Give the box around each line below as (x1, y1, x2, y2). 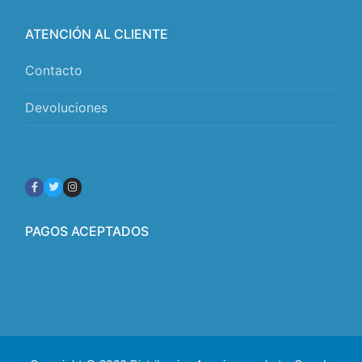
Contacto (25, 62, 82, 79)
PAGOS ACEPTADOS (25, 222, 149, 239)
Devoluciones (25, 99, 107, 116)
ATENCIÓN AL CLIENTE (25, 26, 168, 43)
